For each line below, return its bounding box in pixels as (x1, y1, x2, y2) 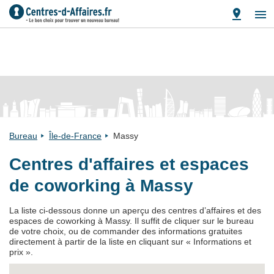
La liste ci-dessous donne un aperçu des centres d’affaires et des (9, 206, 261, 215)
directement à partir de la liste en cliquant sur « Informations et (9, 237, 251, 246)
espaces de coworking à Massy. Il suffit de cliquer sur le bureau (9, 216, 254, 226)
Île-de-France (49, 131, 102, 141)
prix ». (9, 247, 33, 257)
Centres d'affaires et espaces (9, 155, 249, 174)
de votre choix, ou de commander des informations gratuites (9, 226, 242, 236)
